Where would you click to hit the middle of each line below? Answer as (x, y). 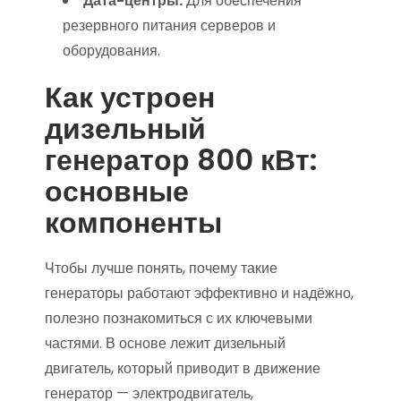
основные (117, 191)
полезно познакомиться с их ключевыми (179, 318)
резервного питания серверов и (169, 26)
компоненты (133, 222)
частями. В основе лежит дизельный (165, 343)
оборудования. (111, 51)
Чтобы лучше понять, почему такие (161, 268)
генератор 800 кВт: (181, 160)
